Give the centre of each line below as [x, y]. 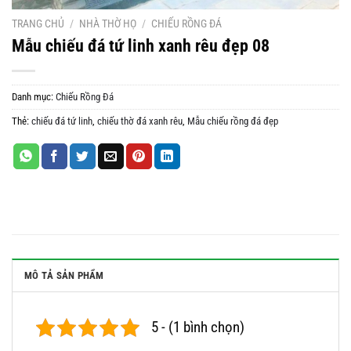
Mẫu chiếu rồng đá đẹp [233, 121]
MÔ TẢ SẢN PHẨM [64, 276]
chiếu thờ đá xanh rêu [140, 121]
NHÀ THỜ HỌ [108, 23]
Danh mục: [34, 97]
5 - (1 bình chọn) [198, 327]
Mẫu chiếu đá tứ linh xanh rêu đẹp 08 [141, 46]
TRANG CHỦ [38, 23]
